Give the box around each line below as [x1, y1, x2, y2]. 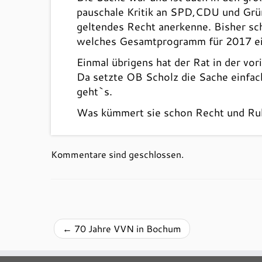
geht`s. [77, 84, 113, 99]
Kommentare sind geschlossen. [51, 147, 184, 161]
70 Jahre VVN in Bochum [72, 222, 181, 235]
